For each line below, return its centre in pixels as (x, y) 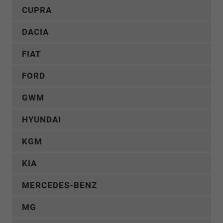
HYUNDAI (42, 119)
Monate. (187, 11)
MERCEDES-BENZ (59, 185)
